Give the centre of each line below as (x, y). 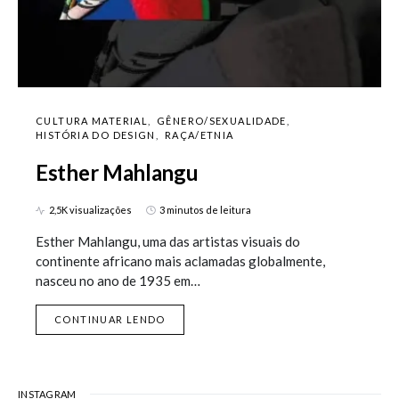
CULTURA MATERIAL (92, 121)
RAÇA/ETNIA (199, 135)
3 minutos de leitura (205, 210)
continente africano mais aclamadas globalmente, (180, 261)
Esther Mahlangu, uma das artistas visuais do (168, 242)
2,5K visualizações (90, 210)
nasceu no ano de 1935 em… (118, 281)
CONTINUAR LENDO (110, 320)
